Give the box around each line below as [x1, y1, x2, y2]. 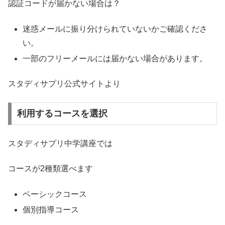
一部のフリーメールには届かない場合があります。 [23, 54, 208, 63]
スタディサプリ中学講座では [8, 139, 113, 148]
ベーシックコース [23, 189, 87, 198]
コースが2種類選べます [8, 164, 93, 173]
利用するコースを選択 [17, 108, 107, 119]
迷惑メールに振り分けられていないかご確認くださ [23, 24, 208, 33]
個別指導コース [23, 205, 79, 214]
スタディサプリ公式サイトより [8, 79, 121, 88]
